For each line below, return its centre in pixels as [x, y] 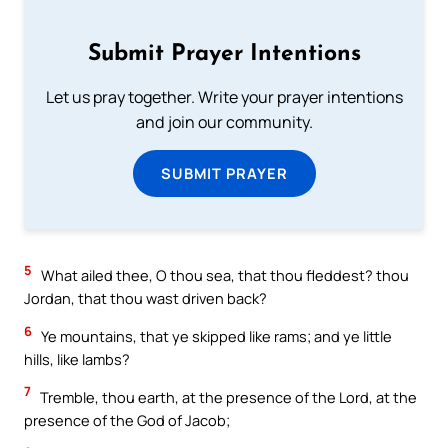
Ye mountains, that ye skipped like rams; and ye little [215, 336]
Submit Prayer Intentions [224, 55]
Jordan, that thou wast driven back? [145, 298]
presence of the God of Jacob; [127, 419]
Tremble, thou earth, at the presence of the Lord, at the [227, 396]
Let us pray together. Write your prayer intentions [224, 97]
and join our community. [224, 122]
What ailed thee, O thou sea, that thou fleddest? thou [223, 275]
